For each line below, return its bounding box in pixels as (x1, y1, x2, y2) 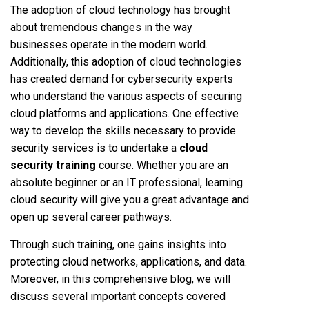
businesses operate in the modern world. (10, 37, 208, 51)
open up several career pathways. (10, 210, 172, 223)
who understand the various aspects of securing (10, 89, 242, 103)
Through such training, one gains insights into (10, 237, 226, 251)
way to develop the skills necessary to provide (10, 123, 236, 137)
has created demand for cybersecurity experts (10, 72, 233, 86)
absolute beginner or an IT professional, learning (10, 175, 243, 189)
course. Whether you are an (96, 158, 228, 172)
